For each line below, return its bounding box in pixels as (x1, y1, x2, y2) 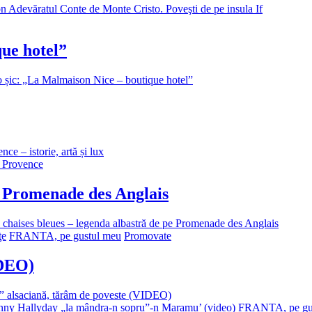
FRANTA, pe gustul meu (9, 229, 121, 242)
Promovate (124, 229, 171, 242)
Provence (2, 158, 43, 171)
